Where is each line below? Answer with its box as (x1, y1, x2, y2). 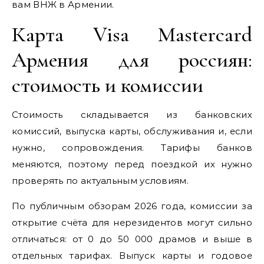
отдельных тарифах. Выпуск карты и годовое (12, 249, 252, 261)
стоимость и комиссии (12, 72, 203, 98)
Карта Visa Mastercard (12, 21, 252, 47)
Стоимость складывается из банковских (12, 108, 252, 120)
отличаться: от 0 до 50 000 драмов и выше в (12, 233, 252, 245)
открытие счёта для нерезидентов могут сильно (12, 216, 252, 228)
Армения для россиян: (12, 47, 252, 72)
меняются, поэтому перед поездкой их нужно (12, 158, 252, 170)
